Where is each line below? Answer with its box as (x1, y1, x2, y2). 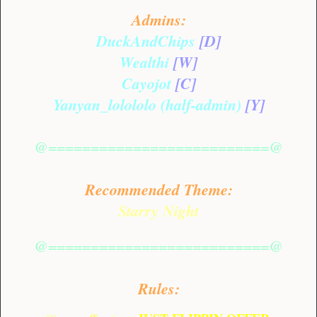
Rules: (137, 277, 180, 300)
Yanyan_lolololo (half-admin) (52, 93, 246, 116)
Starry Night (118, 200, 199, 222)
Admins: (131, 8, 186, 31)
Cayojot (121, 72, 175, 95)
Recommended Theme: (84, 178, 233, 201)
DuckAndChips (96, 30, 200, 52)
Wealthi (120, 51, 169, 74)
